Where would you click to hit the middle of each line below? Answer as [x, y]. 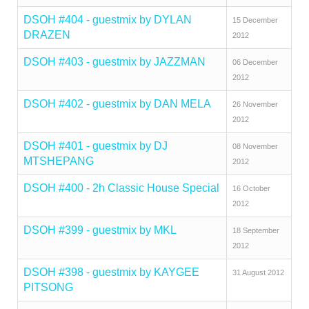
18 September [256, 230]
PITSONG [48, 287]
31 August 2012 [258, 272]
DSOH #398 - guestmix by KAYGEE [111, 272]
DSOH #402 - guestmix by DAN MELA [117, 104]
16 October [251, 188]
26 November [255, 104]
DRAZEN [47, 35]
